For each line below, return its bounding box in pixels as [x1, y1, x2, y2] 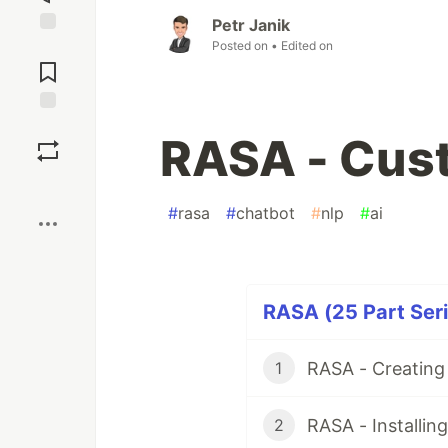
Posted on [212, 38, 271, 54]
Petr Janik [212, 15, 290, 36]
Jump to [21, 38, 75, 56]
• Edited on [271, 38, 333, 54]
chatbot [236, 203, 295, 224]
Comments [13, 55, 83, 73]
